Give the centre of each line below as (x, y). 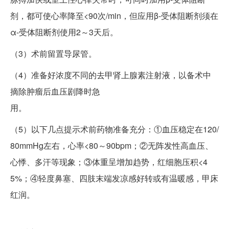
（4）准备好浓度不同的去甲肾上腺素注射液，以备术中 (111, 75)
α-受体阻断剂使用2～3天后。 (64, 32)
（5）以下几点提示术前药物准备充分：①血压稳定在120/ (114, 129)
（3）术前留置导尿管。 (53, 54)
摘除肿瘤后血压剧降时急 (55, 91)
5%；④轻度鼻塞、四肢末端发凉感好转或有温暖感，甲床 (114, 178)
